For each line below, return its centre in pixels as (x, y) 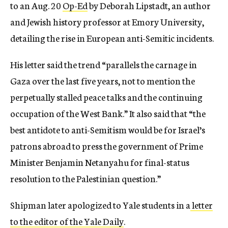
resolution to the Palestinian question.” (85, 178)
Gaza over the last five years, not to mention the (103, 80)
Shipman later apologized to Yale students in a (100, 205)
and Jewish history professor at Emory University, (107, 21)
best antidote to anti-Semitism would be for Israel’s (108, 129)
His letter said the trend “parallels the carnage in (104, 64)
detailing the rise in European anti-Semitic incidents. (112, 38)
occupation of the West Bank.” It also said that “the (108, 113)
